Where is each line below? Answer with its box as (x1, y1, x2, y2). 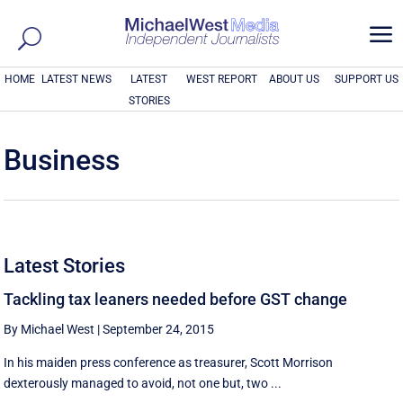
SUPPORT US (335, 73, 399, 85)
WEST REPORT (185, 73, 257, 85)
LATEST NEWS (41, 73, 112, 85)
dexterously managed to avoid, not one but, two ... (4, 376, 282, 390)
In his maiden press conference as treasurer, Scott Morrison (4, 355, 334, 370)
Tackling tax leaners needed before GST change (4, 290, 348, 309)
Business (4, 143, 121, 177)
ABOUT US (268, 73, 319, 85)
